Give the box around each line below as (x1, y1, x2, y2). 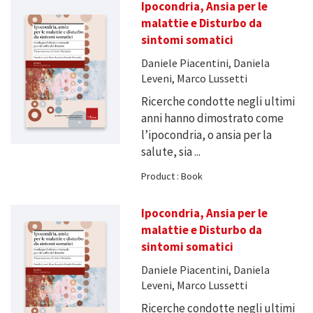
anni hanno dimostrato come (140, 110, 284, 126)
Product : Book (140, 170, 203, 183)
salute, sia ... (140, 144, 201, 160)
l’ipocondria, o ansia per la (140, 127, 272, 143)
